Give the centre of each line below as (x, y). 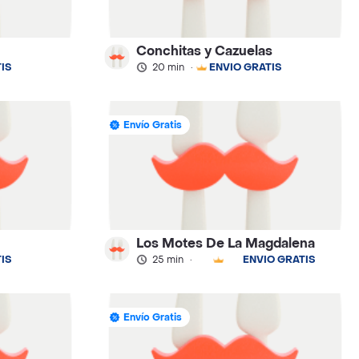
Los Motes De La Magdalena (226, 243)
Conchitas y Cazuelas (205, 50)
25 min (168, 259)
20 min (169, 67)
